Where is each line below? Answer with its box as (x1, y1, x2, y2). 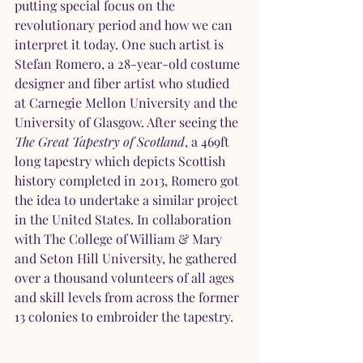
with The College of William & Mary (15, 230, 225, 248)
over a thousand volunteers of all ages (15, 269, 237, 287)
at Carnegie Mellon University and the (15, 94, 241, 112)
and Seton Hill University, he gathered (15, 250, 240, 267)
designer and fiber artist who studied (15, 75, 233, 92)
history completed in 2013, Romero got (15, 172, 242, 190)
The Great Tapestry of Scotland (15, 133, 185, 151)
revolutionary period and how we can (15, 16, 236, 34)
